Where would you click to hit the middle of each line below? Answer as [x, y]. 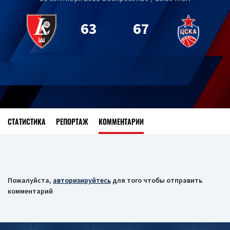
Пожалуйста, [30, 180]
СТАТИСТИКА [27, 121]
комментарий [30, 191]
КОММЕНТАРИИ [121, 121]
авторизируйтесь [82, 180]
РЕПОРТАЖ [72, 121]
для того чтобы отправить [157, 180]
